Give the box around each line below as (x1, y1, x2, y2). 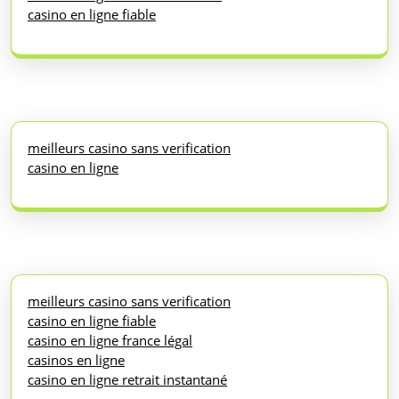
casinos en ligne (28, 350, 125, 369)
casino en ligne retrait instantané (28, 370, 227, 388)
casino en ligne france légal (28, 330, 192, 349)
